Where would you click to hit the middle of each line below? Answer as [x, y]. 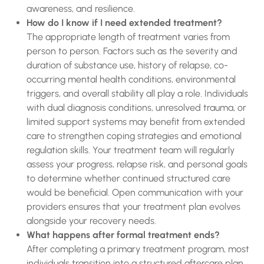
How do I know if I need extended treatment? [124, 23]
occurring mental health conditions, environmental [131, 79]
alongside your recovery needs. [91, 221]
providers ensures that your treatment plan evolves [133, 207]
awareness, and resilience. [81, 9]
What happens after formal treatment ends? [123, 235]
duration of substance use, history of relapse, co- [127, 65]
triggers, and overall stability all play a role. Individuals [137, 93]
